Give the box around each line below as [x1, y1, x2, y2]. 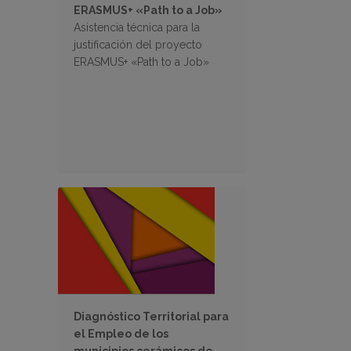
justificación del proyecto [74, 38, 202, 52]
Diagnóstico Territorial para [74, 310, 229, 324]
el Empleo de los [74, 327, 168, 341]
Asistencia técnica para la [74, 21, 200, 34]
